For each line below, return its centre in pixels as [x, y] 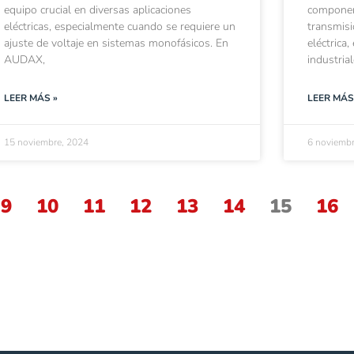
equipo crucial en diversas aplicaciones [98, 9]
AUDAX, [25, 59]
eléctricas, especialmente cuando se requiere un [120, 26]
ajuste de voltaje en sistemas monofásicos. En [117, 43]
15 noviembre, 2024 [47, 142]
